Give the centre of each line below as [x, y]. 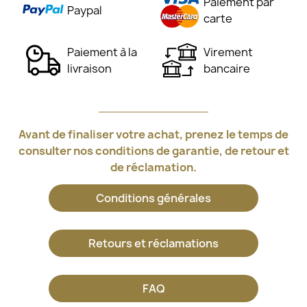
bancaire [227, 68]
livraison [89, 68]
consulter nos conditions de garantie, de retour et [153, 150]
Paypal [85, 10]
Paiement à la [102, 52]
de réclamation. [153, 167]
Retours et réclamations [153, 243]
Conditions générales [153, 198]
